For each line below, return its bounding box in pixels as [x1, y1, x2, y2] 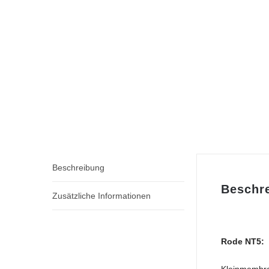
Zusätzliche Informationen [52, 191, 151, 201]
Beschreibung [52, 163, 104, 172]
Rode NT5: [221, 237, 264, 246]
